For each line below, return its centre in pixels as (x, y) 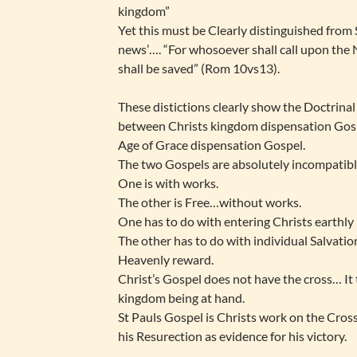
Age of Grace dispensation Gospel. (212, 145)
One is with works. (168, 183)
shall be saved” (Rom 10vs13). (199, 68)
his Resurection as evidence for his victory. (232, 336)
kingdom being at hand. (181, 298)
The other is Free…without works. (210, 202)
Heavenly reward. (166, 259)
